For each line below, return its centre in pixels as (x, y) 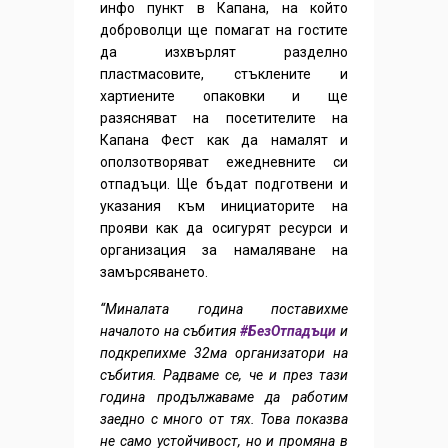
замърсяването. (154, 271)
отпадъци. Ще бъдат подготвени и (224, 183)
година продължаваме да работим (224, 396)
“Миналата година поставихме (224, 308)
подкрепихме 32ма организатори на (224, 352)
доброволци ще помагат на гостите (224, 29)
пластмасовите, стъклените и (224, 73)
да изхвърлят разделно (224, 51)
